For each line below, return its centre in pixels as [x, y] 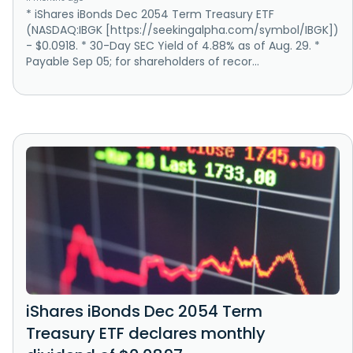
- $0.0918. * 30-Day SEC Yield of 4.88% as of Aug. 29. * [173, 46]
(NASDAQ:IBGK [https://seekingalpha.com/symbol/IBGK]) [182, 30]
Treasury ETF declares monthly [146, 333]
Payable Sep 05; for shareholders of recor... [143, 62]
